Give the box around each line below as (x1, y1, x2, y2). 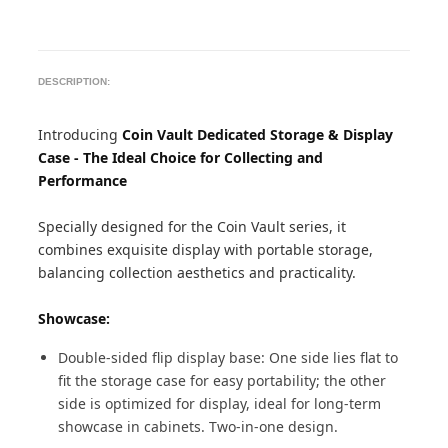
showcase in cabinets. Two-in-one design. (58, 417, 339, 436)
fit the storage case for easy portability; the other (58, 371, 387, 390)
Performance (38, 171, 128, 190)
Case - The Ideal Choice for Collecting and (38, 148, 324, 167)
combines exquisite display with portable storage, (38, 240, 374, 259)
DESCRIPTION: (38, 76, 111, 87)
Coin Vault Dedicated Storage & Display (122, 125, 394, 144)
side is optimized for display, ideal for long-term (58, 394, 382, 413)
